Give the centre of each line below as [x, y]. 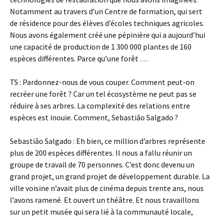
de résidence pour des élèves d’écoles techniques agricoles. [107, 23]
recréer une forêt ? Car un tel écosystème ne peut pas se [103, 94]
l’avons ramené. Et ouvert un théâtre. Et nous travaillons [105, 200]
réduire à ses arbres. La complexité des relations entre [100, 106]
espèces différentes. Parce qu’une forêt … [79, 58]
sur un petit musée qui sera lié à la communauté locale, [101, 212]
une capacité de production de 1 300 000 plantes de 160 [101, 47]
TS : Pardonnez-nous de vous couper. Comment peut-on [102, 82]
